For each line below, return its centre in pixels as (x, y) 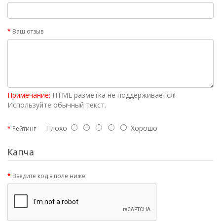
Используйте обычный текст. (57, 105)
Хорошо (142, 128)
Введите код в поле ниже (49, 176)
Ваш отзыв (28, 31)
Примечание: (29, 95)
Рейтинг (24, 129)
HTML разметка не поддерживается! (113, 95)
